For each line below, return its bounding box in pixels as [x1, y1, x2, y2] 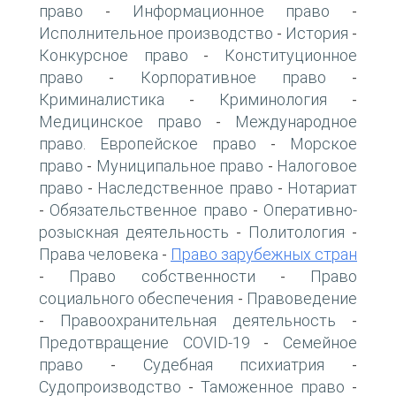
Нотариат [287, 178, 358, 197]
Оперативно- [263, 200, 357, 219]
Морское [290, 133, 357, 153]
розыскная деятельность [39, 222, 229, 241]
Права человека [39, 244, 158, 263]
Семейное [283, 332, 358, 352]
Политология [248, 222, 345, 241]
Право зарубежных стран [171, 244, 357, 263]
